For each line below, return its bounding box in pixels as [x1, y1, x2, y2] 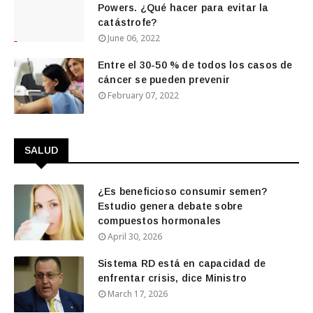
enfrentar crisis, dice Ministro [98, 272, 247, 284]
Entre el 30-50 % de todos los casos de [98, 59, 293, 71]
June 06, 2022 [108, 32, 160, 44]
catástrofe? [98, 17, 157, 28]
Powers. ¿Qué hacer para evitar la [98, 2, 269, 13]
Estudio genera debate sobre [98, 201, 243, 212]
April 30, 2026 [108, 231, 162, 242]
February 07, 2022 [108, 89, 179, 101]
